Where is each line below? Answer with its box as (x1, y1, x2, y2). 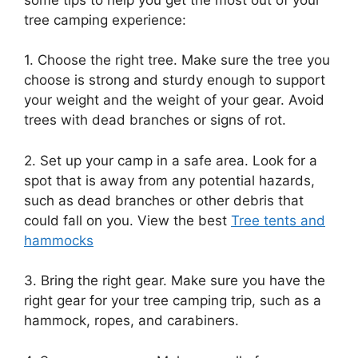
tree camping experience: (24, 11, 186, 28)
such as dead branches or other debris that (24, 192, 304, 209)
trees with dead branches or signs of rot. (24, 112, 286, 129)
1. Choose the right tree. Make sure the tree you (24, 52, 330, 69)
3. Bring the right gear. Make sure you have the (24, 272, 325, 289)
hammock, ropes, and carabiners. (24, 312, 239, 329)
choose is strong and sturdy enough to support (24, 72, 325, 89)
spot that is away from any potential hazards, (24, 172, 315, 189)
